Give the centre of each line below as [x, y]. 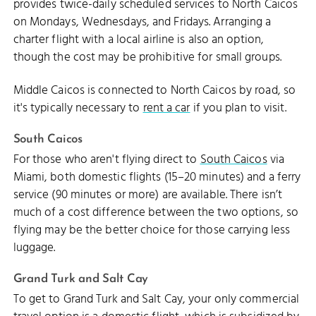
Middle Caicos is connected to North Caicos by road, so [154, 90]
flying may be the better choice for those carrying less [152, 230]
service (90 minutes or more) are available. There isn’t [148, 195]
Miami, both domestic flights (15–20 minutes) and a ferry [157, 177]
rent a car [166, 108]
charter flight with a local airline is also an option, [139, 40]
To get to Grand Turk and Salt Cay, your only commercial [156, 299]
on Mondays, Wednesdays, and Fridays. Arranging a [142, 23]
